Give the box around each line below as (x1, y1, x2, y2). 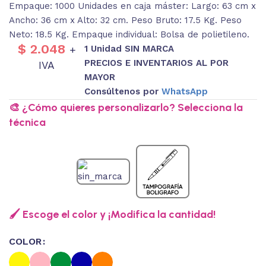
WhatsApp (161, 86, 208, 97)
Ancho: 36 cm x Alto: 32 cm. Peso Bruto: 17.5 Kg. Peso (9, 15, 242, 26)
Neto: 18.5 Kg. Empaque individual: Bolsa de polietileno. (9, 29, 249, 40)
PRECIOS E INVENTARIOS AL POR (84, 58, 229, 69)
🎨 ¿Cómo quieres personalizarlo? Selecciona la (9, 101, 243, 115)
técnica (9, 116, 46, 129)
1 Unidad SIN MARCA (84, 43, 175, 55)
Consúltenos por (84, 86, 162, 97)
